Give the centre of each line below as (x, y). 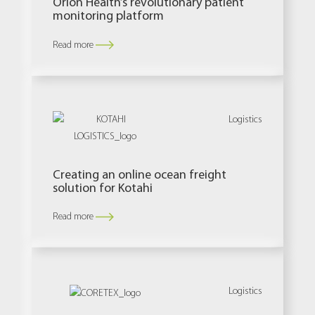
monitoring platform (108, 15)
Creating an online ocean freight (140, 174)
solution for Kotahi (103, 187)
